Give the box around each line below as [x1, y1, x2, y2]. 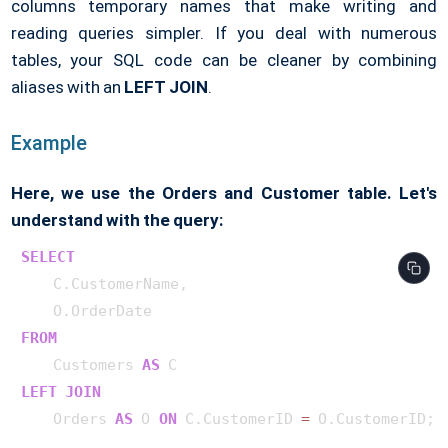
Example [10, 131, 87, 156]
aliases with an [10, 77, 124, 98]
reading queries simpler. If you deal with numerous [10, 23, 438, 44]
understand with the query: [10, 210, 223, 231]
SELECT [20, 248, 75, 267]
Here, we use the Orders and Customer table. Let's [10, 183, 438, 204]
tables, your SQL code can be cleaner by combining [10, 50, 438, 71]
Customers [20, 356, 143, 375]
